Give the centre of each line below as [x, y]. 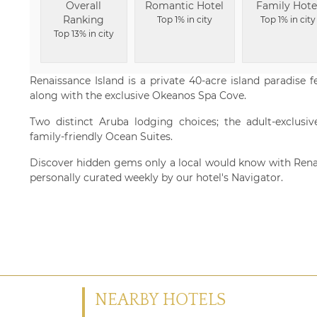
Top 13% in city [83, 34]
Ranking [84, 20]
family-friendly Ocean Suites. [101, 137]
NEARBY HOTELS [160, 300]
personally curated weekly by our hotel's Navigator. [156, 178]
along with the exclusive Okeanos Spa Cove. [138, 96]
